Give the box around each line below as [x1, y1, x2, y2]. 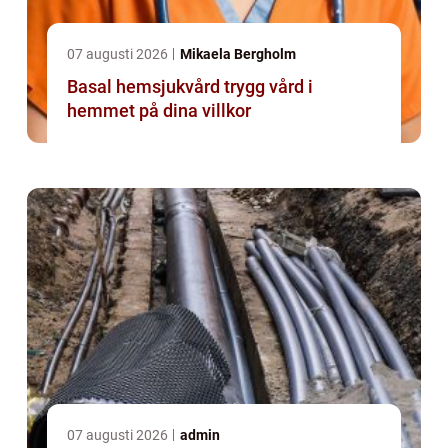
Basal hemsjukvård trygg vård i [67, 76, 224, 98]
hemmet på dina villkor [67, 100, 251, 122]
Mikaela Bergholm [180, 46, 296, 63]
